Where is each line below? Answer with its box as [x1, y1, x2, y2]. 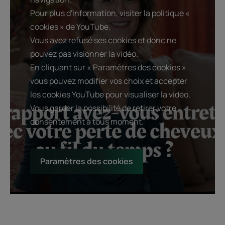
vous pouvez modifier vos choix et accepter [30, 75, 187, 87]
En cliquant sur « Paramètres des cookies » [30, 62, 186, 73]
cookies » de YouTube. [30, 21, 110, 33]
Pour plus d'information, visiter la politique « [30, 8, 190, 19]
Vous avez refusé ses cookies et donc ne [30, 35, 176, 46]
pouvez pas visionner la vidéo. [30, 48, 138, 60]
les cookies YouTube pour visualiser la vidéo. [30, 89, 190, 100]
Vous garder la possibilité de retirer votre [30, 102, 176, 114]
